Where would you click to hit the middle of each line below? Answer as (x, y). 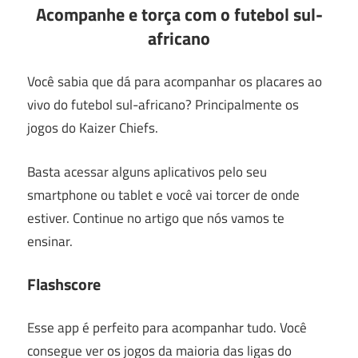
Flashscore (64, 284)
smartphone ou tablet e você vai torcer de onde (163, 195)
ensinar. (50, 241)
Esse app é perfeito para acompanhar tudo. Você (167, 327)
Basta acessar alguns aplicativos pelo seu (147, 171)
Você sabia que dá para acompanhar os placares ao (175, 82)
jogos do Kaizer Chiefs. (93, 128)
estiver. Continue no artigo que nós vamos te (156, 218)
